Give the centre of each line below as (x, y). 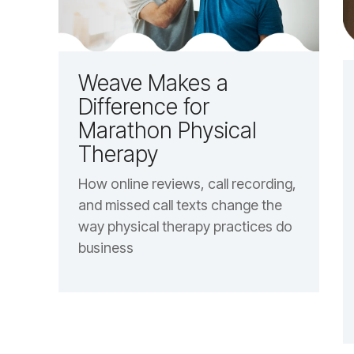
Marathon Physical (167, 130)
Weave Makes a (153, 83)
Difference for (143, 106)
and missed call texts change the (180, 205)
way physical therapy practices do (185, 226)
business (105, 247)
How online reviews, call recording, (187, 183)
